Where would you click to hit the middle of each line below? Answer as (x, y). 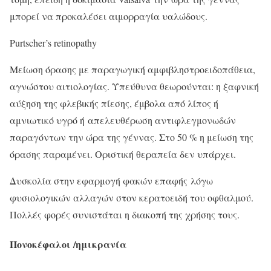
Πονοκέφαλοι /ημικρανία (68, 244)
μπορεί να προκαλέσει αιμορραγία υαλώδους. (109, 16)
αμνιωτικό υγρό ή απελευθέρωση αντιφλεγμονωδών (123, 120)
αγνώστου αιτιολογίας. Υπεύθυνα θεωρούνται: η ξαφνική (134, 86)
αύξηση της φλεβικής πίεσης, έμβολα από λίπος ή (114, 103)
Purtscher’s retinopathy (53, 42)
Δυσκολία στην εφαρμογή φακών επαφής (99, 180)
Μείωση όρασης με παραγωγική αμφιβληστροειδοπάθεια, (132, 69)
